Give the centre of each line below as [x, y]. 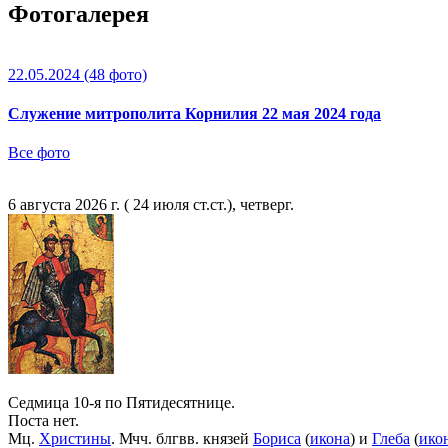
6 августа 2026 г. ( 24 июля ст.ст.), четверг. [151, 205]
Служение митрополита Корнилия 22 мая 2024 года [194, 114]
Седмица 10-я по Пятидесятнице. [121, 403]
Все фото [39, 153]
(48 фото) [113, 74]
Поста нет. [43, 421]
